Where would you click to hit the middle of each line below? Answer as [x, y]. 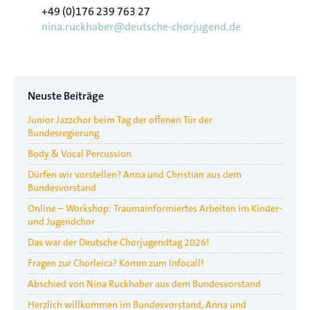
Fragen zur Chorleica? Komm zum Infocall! [116, 263]
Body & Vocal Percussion [80, 154]
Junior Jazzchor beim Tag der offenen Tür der [120, 120]
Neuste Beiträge [66, 97]
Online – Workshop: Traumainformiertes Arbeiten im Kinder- [155, 209]
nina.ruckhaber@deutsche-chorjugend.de [141, 27]
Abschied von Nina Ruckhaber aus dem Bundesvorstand [144, 284]
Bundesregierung [63, 133]
